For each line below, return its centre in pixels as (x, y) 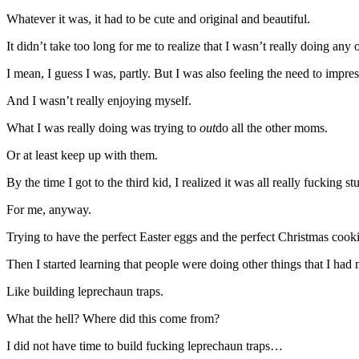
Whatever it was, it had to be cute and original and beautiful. (158, 18)
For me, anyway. (49, 209)
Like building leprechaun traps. (85, 291)
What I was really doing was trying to (103, 127)
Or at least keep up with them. (82, 155)
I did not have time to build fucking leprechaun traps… (145, 345)
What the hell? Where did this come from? (113, 318)
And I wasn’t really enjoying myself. (99, 100)
